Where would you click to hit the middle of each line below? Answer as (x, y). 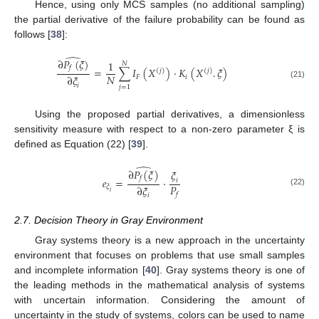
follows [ (32, 35)
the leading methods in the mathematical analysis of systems (159, 285)
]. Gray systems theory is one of (231, 270)
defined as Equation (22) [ (73, 143)
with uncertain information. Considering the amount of (159, 300)
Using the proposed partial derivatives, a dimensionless (169, 114)
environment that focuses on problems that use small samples (159, 255)
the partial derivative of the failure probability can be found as (159, 20)
